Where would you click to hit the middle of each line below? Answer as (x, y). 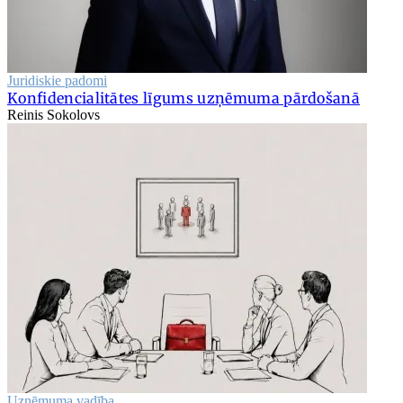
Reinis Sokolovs (54, 114)
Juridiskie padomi (57, 80)
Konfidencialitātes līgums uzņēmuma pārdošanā (184, 98)
